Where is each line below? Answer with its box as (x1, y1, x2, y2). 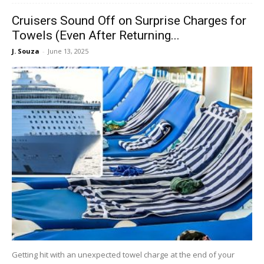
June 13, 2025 (48, 46, 88, 55)
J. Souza (12, 46, 39, 55)
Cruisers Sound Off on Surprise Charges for (12, 13, 246, 28)
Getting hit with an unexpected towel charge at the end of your (12, 249, 235, 260)
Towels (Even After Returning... (12, 28, 180, 42)
